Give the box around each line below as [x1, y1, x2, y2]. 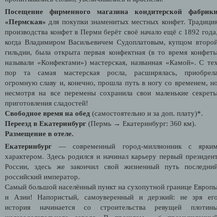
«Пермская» [5, 17, 46, 26]
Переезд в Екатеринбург [5, 119, 86, 127]
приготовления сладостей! [5, 99, 88, 107]
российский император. [5, 172, 80, 181]
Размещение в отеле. [5, 129, 74, 138]
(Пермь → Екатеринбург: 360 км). [86, 119, 196, 127]
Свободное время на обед [5, 109, 92, 117]
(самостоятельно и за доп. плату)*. [92, 109, 203, 117]
